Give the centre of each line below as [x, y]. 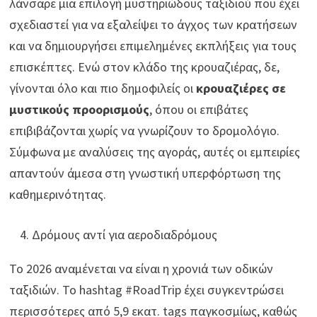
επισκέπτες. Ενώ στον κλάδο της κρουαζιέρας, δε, [145, 67]
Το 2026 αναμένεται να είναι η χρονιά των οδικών [142, 269]
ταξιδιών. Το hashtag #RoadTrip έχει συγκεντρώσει [147, 290]
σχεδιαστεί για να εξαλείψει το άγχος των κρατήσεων [154, 25]
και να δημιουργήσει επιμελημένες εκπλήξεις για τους [153, 46]
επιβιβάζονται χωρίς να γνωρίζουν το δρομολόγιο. [145, 131]
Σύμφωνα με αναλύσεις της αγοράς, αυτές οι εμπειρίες [155, 152]
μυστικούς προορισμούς [80, 110]
